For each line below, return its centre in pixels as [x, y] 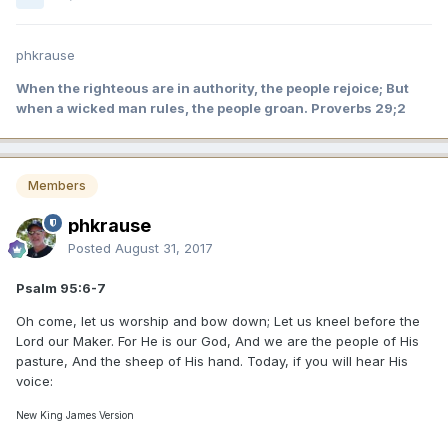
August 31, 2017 [164, 248]
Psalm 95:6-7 [61, 288]
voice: [34, 381]
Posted [91, 248]
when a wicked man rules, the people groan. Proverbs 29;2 [211, 107]
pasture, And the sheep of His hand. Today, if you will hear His [212, 361]
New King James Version [75, 415]
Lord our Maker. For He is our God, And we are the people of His [217, 341]
